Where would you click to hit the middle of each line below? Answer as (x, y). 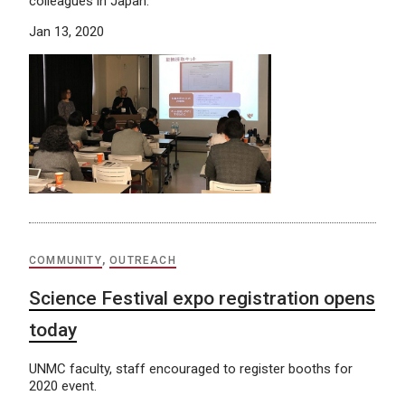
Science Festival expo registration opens (202, 298)
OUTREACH (143, 260)
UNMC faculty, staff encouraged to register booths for (191, 368)
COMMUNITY (66, 260)
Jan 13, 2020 (66, 31)
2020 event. (63, 386)
